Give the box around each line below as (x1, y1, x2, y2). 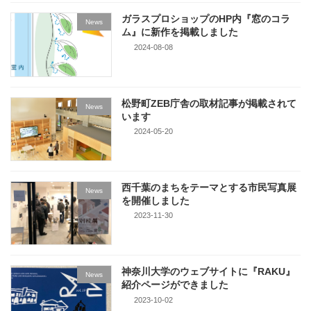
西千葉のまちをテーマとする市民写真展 (121, 181, 297, 193)
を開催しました (121, 194, 190, 206)
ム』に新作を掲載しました (121, 26, 239, 38)
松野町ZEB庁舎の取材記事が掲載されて (121, 97, 297, 109)
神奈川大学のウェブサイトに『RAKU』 (121, 265, 296, 277)
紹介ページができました (121, 278, 229, 290)
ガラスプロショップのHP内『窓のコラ (121, 13, 291, 25)
